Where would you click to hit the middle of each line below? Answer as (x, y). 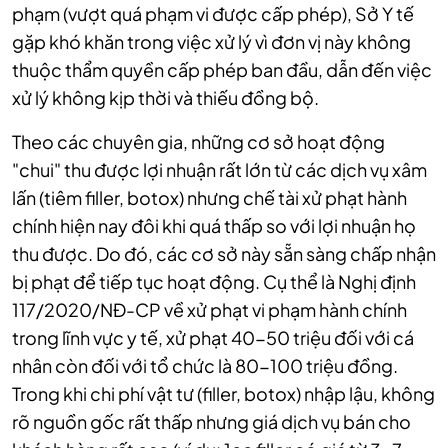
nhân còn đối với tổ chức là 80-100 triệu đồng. (205, 365)
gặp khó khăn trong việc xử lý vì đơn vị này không (211, 41)
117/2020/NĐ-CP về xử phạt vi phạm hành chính (209, 309)
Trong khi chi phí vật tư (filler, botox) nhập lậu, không (223, 393)
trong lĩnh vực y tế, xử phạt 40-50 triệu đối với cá (213, 337)
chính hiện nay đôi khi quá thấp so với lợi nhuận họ (214, 225)
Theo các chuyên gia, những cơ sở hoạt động (198, 141)
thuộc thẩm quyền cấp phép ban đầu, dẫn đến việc (222, 69)
